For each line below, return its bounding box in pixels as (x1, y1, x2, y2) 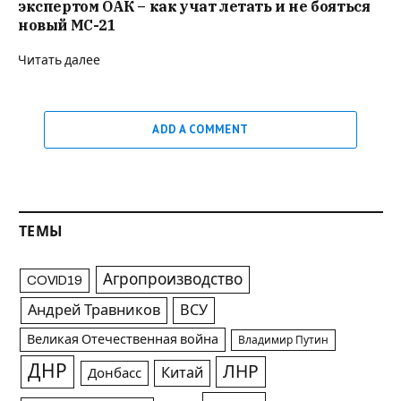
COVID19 (27, 273, 83, 288)
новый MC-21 (18, 16, 116, 35)
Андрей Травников (27, 303, 160, 319)
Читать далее (18, 54, 100, 68)
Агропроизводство (102, 271, 243, 289)
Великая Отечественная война (27, 332, 219, 347)
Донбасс (87, 366, 141, 381)
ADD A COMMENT (152, 122, 249, 138)
